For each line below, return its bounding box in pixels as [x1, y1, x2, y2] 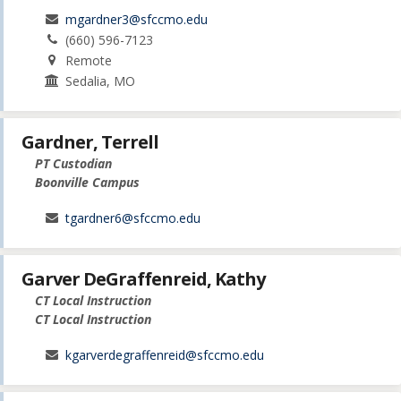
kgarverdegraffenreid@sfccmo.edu [65, 346, 265, 364]
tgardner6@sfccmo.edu [65, 209, 201, 226]
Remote [65, 51, 113, 69]
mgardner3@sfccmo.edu [65, 10, 209, 28]
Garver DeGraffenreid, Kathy [21, 267, 265, 292]
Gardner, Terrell [21, 129, 158, 154]
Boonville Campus [35, 173, 140, 191]
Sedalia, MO [65, 72, 136, 90]
